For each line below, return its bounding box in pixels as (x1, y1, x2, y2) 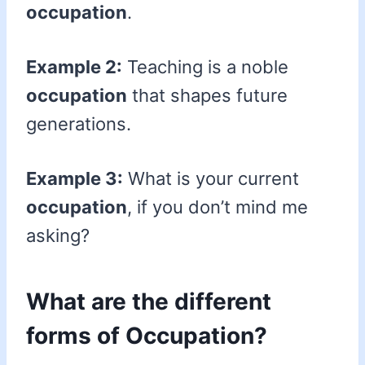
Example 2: (26, 56, 122, 78)
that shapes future (127, 85, 288, 107)
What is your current (123, 168, 299, 190)
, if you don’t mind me (127, 196, 308, 218)
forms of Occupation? (26, 322, 267, 350)
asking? (26, 225, 90, 247)
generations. (26, 113, 131, 135)
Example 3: (26, 168, 123, 190)
